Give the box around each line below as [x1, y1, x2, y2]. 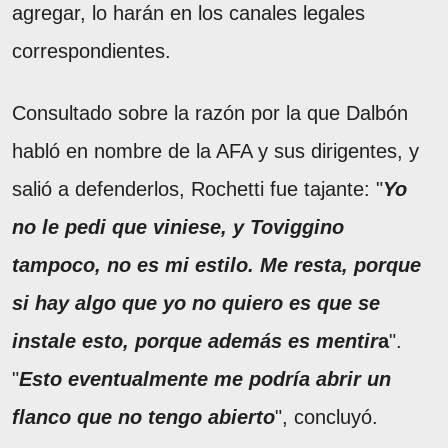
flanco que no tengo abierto [12, 405, 275, 428]
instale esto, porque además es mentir [12, 329, 378, 352]
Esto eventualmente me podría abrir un [19, 367, 391, 390]
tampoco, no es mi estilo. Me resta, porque [12, 253, 421, 276]
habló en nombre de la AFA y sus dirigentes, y [12, 139, 419, 162]
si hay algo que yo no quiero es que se [12, 291, 380, 314]
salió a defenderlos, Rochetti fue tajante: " [12, 177, 383, 200]
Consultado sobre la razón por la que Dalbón [12, 101, 408, 124]
